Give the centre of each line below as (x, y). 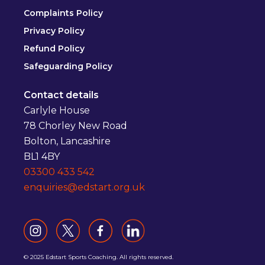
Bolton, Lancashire (67, 141)
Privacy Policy (54, 30)
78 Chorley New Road (76, 125)
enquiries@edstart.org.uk (85, 187)
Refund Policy (54, 48)
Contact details (62, 95)
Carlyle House (57, 110)
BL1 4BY (42, 156)
